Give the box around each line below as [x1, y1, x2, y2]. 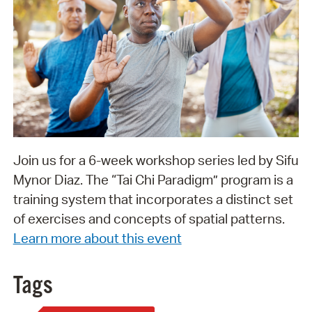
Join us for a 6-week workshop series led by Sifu [13, 151, 299, 169]
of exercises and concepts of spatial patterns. [13, 210, 285, 227]
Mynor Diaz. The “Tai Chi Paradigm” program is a [13, 171, 293, 188]
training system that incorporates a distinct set [13, 190, 293, 208]
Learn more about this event [13, 229, 182, 247]
